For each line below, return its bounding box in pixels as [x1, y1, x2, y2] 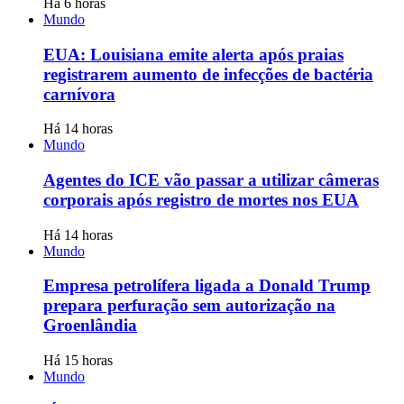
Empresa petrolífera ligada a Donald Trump [43, 276, 371, 296]
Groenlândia [43, 316, 137, 335]
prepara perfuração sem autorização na [43, 296, 335, 316]
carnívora [43, 84, 115, 104]
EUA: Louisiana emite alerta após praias [43, 44, 344, 64]
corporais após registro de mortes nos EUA [43, 190, 359, 210]
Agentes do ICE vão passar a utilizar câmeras [43, 170, 379, 190]
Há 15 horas [43, 353, 113, 369]
